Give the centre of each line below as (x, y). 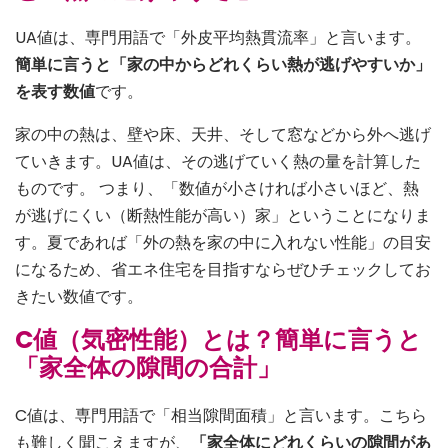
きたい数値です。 (79, 297)
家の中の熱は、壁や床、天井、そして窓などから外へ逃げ (223, 135)
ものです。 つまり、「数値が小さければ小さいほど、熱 (217, 189)
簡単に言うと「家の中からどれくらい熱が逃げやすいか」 (223, 65)
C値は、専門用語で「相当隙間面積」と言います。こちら (221, 416)
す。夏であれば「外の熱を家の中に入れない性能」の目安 (223, 243)
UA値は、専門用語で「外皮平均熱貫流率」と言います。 (218, 38)
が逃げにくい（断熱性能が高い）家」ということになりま (223, 216)
